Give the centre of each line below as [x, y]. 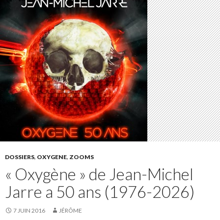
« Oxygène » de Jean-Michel [99, 174]
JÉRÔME [70, 210]
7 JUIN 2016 [29, 210]
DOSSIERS [20, 157]
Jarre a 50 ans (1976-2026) [100, 192]
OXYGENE [52, 157]
